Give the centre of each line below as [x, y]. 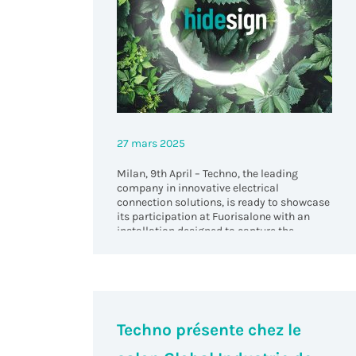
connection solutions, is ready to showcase [224, 203]
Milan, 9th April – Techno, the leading [208, 174]
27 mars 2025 [151, 144]
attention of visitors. [168, 246]
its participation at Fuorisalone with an [214, 217]
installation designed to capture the [206, 231]
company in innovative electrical [198, 188]
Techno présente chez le [209, 330]
